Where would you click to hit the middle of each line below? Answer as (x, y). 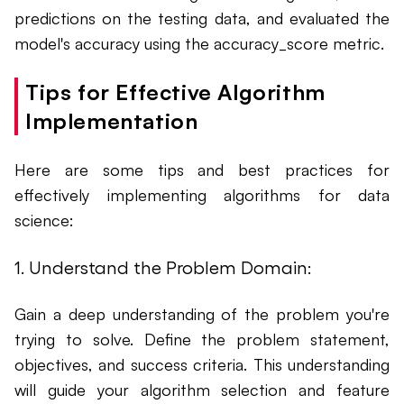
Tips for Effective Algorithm (175, 92)
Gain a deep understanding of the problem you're (202, 314)
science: (44, 220)
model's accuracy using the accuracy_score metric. (199, 44)
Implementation (112, 121)
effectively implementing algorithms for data (202, 195)
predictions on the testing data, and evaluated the (202, 18)
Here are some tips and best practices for (202, 170)
